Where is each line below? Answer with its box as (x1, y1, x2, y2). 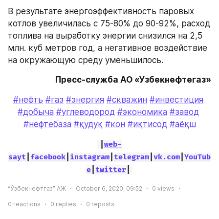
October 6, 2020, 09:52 (76, 184, 142, 192)
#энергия (66, 94, 104, 105)
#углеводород (56, 107, 115, 117)
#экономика (117, 107, 167, 117)
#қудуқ (73, 119, 103, 129)
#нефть (13, 94, 43, 105)
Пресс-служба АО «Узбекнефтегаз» (55, 75, 211, 85)
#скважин (107, 94, 147, 105)
